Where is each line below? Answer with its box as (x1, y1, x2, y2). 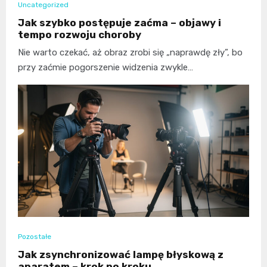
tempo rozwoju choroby (18, 29, 141, 41)
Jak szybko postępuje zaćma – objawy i (18, 17, 221, 29)
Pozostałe (18, 232, 51, 241)
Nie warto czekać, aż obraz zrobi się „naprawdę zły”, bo (18, 47, 243, 58)
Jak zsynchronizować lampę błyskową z (18, 249, 223, 261)
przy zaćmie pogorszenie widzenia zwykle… (18, 62, 193, 73)
